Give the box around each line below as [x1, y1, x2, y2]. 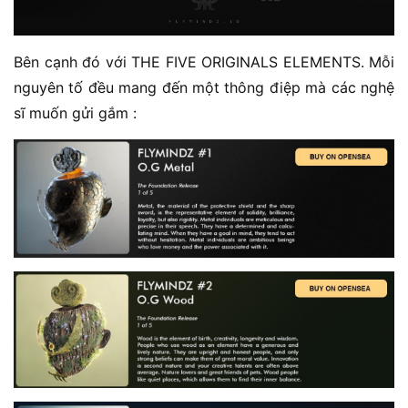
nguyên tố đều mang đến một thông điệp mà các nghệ [14, 77, 394, 97]
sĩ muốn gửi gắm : [14, 103, 137, 122]
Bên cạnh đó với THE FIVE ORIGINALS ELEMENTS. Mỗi [14, 52, 394, 71]
